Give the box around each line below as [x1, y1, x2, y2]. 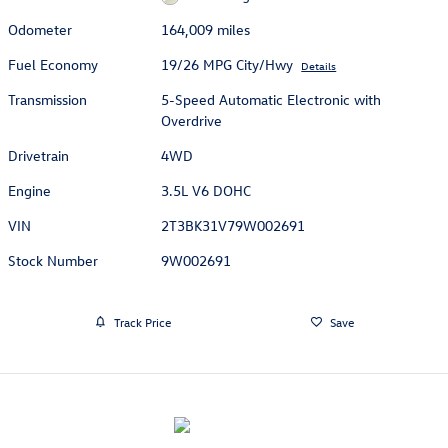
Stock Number [8, 251, 98, 271]
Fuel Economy [8, 55, 98, 75]
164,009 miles [161, 20, 251, 40]
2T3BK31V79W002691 [161, 216, 306, 236]
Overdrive [161, 111, 223, 131]
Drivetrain [8, 146, 69, 166]
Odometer [8, 20, 72, 40]
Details [301, 58, 337, 74]
